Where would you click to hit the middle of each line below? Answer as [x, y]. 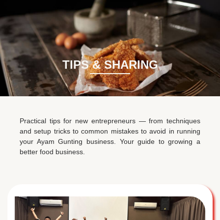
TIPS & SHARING [110, 65]
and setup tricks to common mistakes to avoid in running [110, 131]
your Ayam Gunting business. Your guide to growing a [110, 141]
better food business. [52, 152]
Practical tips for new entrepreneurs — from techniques [110, 121]
